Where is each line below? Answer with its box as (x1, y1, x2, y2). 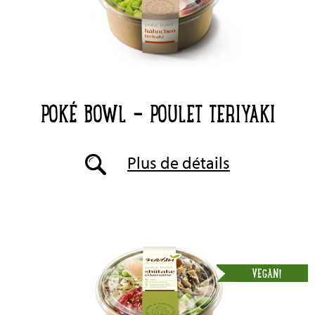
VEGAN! (252, 263, 282, 283)
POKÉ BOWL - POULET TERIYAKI (40, 94, 275, 131)
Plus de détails (127, 151, 230, 173)
